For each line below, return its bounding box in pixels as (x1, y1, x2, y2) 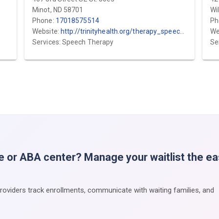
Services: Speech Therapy (32, 38, 114, 46)
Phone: (32, 17, 56, 24)
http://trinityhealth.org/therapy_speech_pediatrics (60, 27, 180, 35)
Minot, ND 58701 (32, 6, 84, 14)
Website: (32, 27, 61, 35)
